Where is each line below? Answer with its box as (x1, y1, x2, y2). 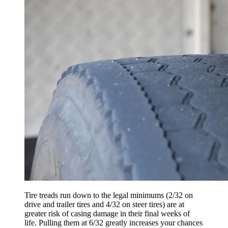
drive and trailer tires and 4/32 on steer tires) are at (24, 200, 184, 209)
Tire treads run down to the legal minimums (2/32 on (24, 191, 193, 200)
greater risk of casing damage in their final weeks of (24, 209, 190, 218)
